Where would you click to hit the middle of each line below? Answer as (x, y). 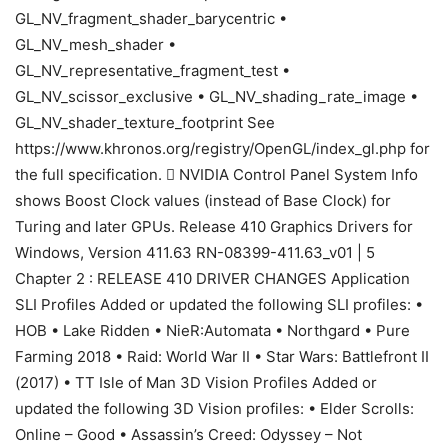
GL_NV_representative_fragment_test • (152, 71)
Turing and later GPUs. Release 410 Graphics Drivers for (214, 227)
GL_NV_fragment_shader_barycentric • (151, 19)
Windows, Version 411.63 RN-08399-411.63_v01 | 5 (195, 253)
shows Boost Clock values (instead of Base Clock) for (203, 201)
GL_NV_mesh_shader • (95, 45)
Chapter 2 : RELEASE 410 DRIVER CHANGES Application (212, 279)
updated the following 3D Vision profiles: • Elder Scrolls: (214, 409)
